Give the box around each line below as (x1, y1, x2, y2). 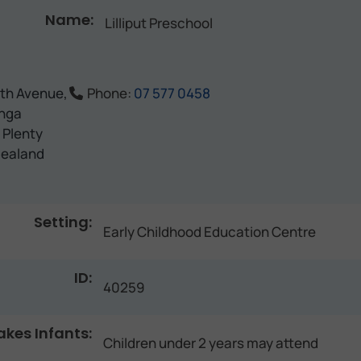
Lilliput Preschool (105, 13, 213, 32)
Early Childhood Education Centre (103, 222, 316, 241)
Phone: (86, 83, 134, 102)
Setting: (34, 211, 92, 232)
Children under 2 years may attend (103, 333, 318, 352)
